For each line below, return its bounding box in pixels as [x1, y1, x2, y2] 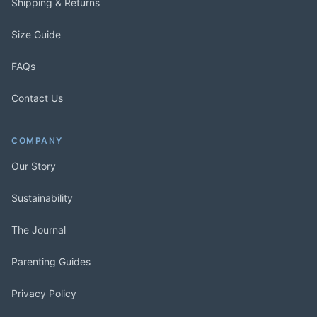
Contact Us [11, 91, 63, 104]
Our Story [11, 159, 56, 172]
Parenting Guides [11, 255, 91, 267]
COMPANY [11, 134, 63, 146]
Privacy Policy [11, 287, 76, 299]
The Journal [11, 223, 66, 236]
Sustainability [11, 191, 73, 204]
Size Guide [11, 28, 61, 40]
